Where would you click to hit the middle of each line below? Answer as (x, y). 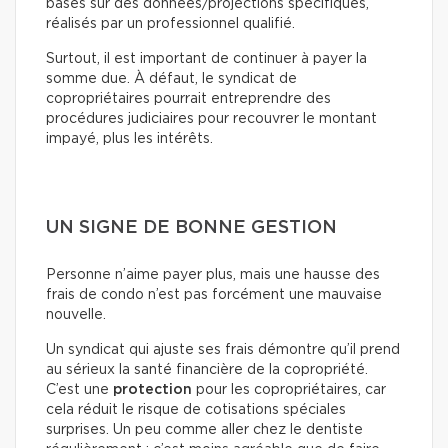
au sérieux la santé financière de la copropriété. (207, 370)
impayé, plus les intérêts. (129, 139)
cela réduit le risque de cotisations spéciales (196, 410)
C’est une (79, 390)
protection (152, 390)
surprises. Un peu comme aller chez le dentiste (204, 430)
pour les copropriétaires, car (289, 390)
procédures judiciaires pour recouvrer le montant (211, 119)
